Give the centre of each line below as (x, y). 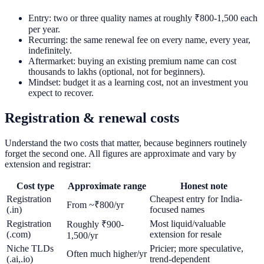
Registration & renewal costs (92, 118)
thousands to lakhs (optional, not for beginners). (117, 72)
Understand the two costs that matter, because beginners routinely (126, 143)
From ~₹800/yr (95, 205)
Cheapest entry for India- (196, 199)
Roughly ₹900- (95, 225)
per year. (44, 29)
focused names (177, 210)
